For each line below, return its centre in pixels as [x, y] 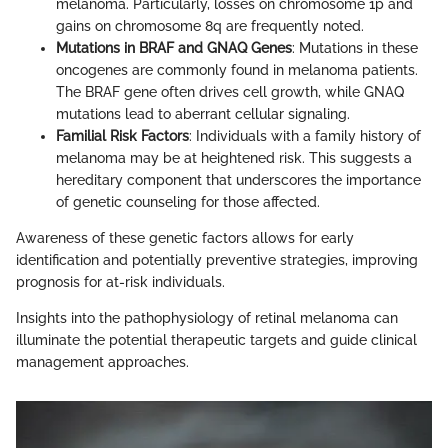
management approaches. [102, 362]
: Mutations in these [355, 48]
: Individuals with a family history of [305, 136]
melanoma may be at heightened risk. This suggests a [234, 158]
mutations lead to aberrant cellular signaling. [203, 114]
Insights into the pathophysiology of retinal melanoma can [207, 318]
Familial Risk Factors [122, 136]
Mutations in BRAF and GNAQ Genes [174, 48]
